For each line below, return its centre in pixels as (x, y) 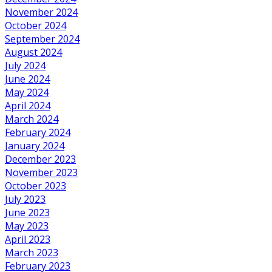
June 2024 (27, 79)
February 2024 (38, 133)
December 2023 (40, 159)
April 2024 (28, 106)
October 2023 (36, 186)
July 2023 (25, 199)
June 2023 (27, 213)
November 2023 (41, 173)
